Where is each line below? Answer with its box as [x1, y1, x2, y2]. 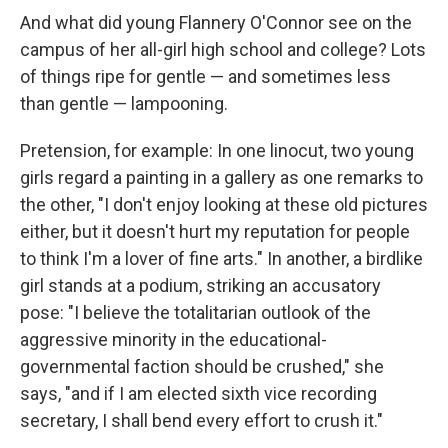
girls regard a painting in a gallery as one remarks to [20, 167, 423, 189]
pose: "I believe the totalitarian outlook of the [20, 302, 371, 324]
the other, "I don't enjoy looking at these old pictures [20, 194, 428, 216]
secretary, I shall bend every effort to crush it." [20, 410, 383, 432]
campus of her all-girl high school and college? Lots [20, 39, 426, 61]
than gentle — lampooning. [20, 93, 228, 115]
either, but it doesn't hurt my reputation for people [20, 221, 410, 243]
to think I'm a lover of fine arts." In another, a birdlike [20, 248, 423, 270]
